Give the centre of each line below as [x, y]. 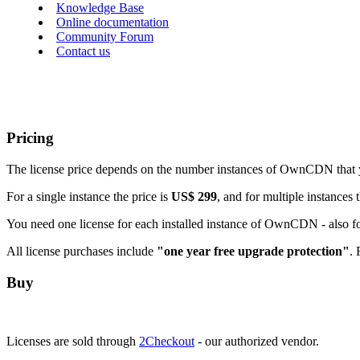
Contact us [83, 51]
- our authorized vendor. [257, 341]
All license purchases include [82, 252]
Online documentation [112, 22]
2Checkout [167, 341]
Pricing [30, 138]
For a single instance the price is [89, 197]
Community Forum [105, 37]
